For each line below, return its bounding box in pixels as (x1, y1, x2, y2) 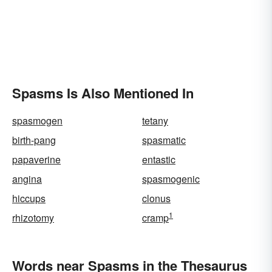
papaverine (12, 152, 61, 166)
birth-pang (12, 133, 56, 147)
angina (12, 172, 42, 186)
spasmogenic (142, 172, 200, 186)
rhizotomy (12, 211, 54, 225)
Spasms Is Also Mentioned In (12, 83, 194, 103)
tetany (142, 114, 168, 127)
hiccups (12, 191, 46, 205)
